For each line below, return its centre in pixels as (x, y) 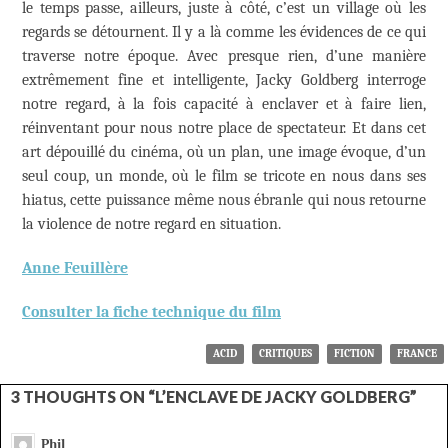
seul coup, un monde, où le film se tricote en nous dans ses (224, 175)
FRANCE (417, 353)
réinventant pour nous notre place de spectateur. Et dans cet (224, 127)
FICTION (354, 353)
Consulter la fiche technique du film (151, 311)
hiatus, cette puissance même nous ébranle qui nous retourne (224, 199)
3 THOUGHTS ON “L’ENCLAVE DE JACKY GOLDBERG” (214, 396)
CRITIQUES (285, 353)
